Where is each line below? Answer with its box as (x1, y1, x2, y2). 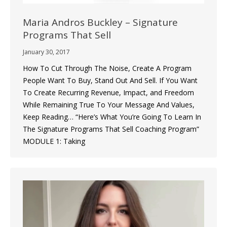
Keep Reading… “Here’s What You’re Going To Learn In (23, 111, 201, 122)
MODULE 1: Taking (23, 136, 85, 146)
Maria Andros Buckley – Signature (23, 15, 178, 29)
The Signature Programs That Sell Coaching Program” (23, 124, 203, 134)
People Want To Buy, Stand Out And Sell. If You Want (23, 75, 198, 85)
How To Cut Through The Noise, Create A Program (23, 63, 192, 73)
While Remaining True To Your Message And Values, (23, 99, 195, 109)
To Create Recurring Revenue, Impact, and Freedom (23, 87, 194, 97)
